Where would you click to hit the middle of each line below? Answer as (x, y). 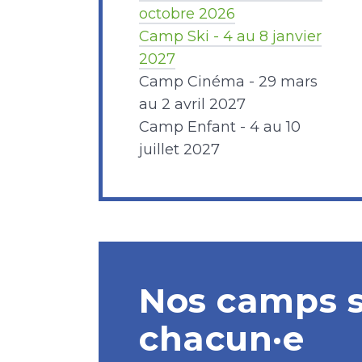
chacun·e (222, 339)
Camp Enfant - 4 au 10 (220, 127)
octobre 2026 (187, 14)
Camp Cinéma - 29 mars (228, 82)
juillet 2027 (179, 149)
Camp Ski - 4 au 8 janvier (230, 36)
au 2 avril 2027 (192, 104)
